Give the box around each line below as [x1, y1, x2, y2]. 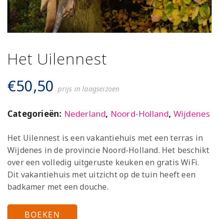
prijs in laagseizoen [58, 84, 120, 93]
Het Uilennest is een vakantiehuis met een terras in [7, 132, 203, 143]
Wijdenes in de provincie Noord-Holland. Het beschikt [7, 144, 210, 155]
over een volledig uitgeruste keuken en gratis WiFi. [7, 156, 199, 168]
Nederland [64, 108, 106, 119]
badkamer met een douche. [7, 181, 109, 192]
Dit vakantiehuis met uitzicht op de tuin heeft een [7, 169, 196, 180]
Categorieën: [7, 108, 64, 119]
